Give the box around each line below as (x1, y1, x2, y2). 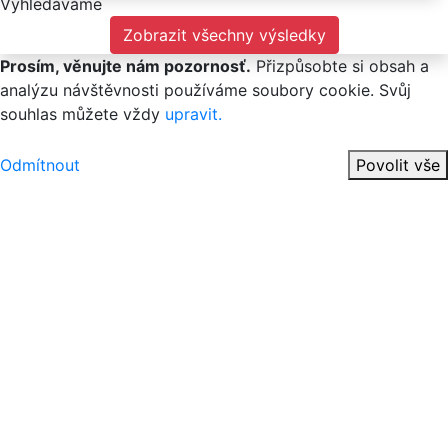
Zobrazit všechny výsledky (122, 25, 326, 46)
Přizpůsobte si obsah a (251, 56, 429, 77)
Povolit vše (356, 155, 440, 176)
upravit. (165, 104, 222, 125)
